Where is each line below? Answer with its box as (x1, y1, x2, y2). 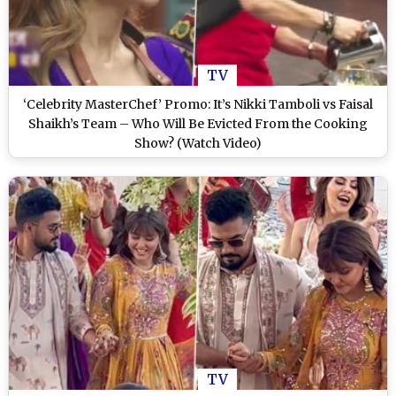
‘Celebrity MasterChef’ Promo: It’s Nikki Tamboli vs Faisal (23, 96, 373, 113)
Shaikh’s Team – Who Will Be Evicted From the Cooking (28, 116, 368, 133)
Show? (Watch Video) (134, 135, 262, 152)
